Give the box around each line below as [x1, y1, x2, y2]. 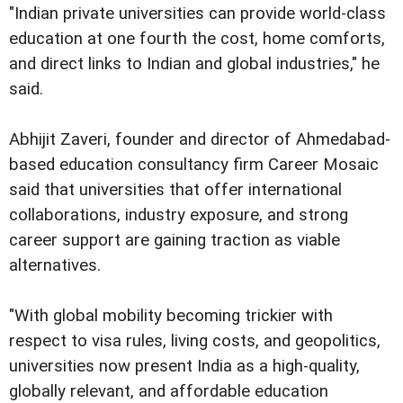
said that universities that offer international [9, 180, 342, 201]
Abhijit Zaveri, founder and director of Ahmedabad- [9, 130, 390, 150]
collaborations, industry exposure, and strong [9, 205, 348, 226]
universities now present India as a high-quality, [9, 356, 360, 377]
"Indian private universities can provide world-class [9, 4, 386, 24]
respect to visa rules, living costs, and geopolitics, [9, 331, 381, 352]
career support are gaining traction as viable [9, 230, 340, 251]
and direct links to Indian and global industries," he [9, 54, 380, 75]
